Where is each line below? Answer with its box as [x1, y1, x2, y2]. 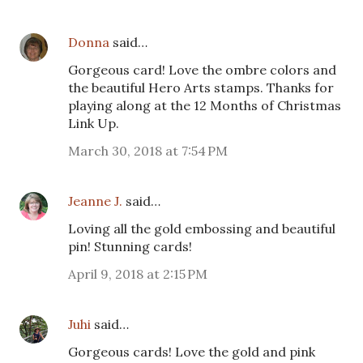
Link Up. [68, 114, 119, 131]
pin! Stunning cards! [68, 237, 192, 254]
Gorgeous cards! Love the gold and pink [68, 343, 315, 360]
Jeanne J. [68, 192, 126, 209]
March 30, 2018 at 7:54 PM [68, 142, 228, 159]
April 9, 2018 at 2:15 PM [68, 265, 207, 282]
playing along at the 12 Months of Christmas [68, 96, 341, 113]
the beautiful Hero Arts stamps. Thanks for [68, 79, 334, 96]
